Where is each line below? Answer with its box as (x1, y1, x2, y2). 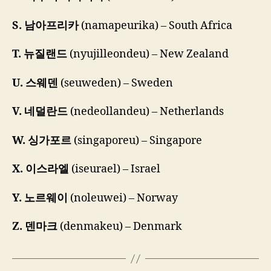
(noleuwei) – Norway (68, 191, 178, 205)
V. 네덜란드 (12, 105, 68, 119)
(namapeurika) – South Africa (79, 18, 232, 33)
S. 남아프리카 (12, 18, 79, 33)
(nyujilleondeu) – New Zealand (67, 47, 229, 62)
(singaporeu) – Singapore (71, 133, 202, 148)
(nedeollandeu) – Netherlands (68, 105, 224, 119)
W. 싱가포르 (12, 133, 71, 148)
